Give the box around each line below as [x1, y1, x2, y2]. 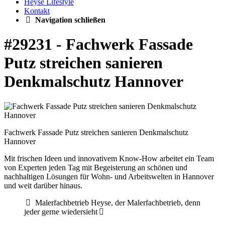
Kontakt [24, 7, 50, 15]
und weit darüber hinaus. [4, 181, 82, 190]
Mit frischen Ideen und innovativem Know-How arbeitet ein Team [4, 154, 214, 163]
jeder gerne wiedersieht [24, 207, 97, 216]
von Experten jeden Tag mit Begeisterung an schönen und [4, 163, 187, 172]
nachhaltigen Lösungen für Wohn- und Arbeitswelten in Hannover [4, 172, 214, 181]
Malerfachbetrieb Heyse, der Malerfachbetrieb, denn [35, 198, 201, 207]
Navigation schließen [35, 16, 106, 24]
